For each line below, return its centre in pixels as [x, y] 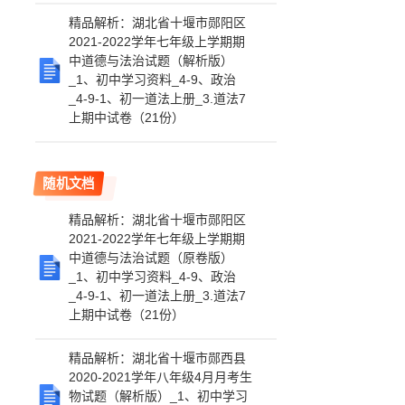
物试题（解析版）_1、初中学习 [159, 396]
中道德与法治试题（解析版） [151, 61]
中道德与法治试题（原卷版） [151, 258]
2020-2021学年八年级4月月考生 [161, 377]
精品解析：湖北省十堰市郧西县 [158, 358]
